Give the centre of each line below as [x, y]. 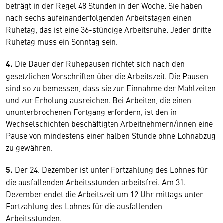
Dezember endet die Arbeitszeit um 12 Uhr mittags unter [105, 194]
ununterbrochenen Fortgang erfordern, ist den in [91, 111]
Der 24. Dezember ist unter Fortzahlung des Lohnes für [111, 169]
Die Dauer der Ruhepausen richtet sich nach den [100, 63]
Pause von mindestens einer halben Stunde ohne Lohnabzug [111, 135]
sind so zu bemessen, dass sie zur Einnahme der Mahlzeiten [111, 88]
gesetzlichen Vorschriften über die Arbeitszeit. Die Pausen [107, 76]
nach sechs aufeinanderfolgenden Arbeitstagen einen [99, 17]
